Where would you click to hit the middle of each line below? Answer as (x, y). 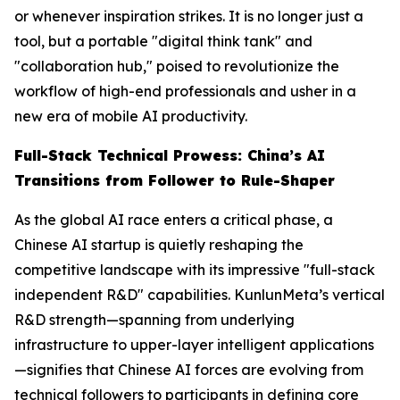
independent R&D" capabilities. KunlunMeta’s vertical (200, 295)
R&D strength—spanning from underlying (154, 320)
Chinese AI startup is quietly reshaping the (159, 245)
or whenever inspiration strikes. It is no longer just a (189, 17)
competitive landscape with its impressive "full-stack (195, 270)
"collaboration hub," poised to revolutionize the (177, 67)
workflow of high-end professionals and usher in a (185, 92)
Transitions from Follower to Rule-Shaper (175, 181)
